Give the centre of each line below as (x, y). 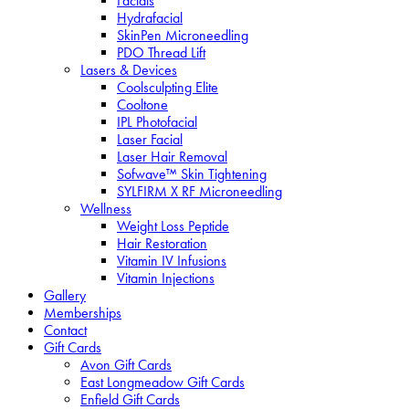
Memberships (83, 313)
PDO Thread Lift (161, 52)
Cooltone (142, 105)
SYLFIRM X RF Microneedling (199, 191)
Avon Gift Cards (126, 365)
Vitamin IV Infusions (172, 261)
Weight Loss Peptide (173, 226)
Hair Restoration (162, 243)
